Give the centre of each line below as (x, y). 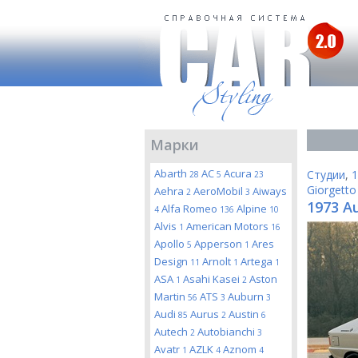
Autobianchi (227, 332)
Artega (258, 261)
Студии (326, 175)
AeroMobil (219, 191)
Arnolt (218, 261)
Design (172, 261)
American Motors (229, 226)
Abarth (172, 173)
